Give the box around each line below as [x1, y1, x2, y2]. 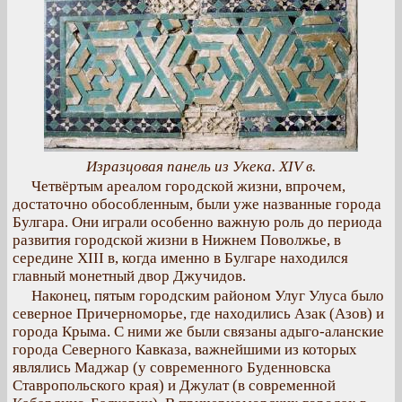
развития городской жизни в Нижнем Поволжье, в [13, 232, 341, 249]
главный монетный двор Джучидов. [13, 267, 246, 284]
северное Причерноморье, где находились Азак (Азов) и [13, 305, 384, 322]
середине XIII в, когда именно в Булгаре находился [13, 249, 348, 267]
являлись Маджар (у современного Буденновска [13, 359, 331, 376]
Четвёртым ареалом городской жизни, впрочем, [31, 178, 345, 195]
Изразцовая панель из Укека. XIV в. [86, 158, 316, 175]
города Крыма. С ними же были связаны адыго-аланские [13, 323, 384, 340]
